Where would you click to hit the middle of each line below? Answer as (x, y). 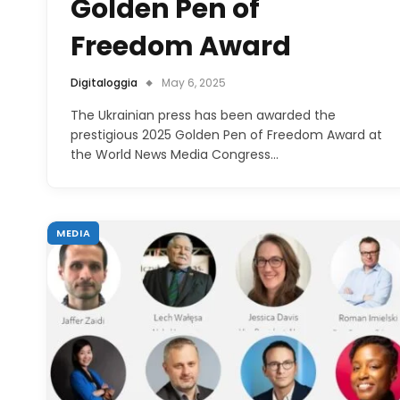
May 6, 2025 (194, 82)
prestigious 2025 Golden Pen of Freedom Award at (226, 134)
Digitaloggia (104, 82)
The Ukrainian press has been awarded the (203, 115)
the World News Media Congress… (175, 154)
